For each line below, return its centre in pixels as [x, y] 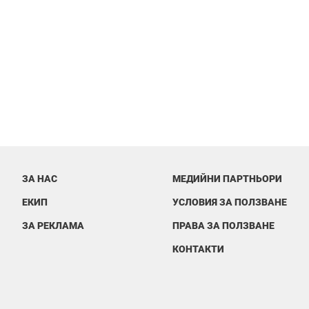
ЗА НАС [40, 179]
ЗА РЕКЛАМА [53, 226]
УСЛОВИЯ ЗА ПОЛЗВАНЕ [230, 202]
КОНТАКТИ [199, 249]
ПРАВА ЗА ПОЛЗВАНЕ [224, 226]
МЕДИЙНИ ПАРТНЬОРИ [228, 179]
